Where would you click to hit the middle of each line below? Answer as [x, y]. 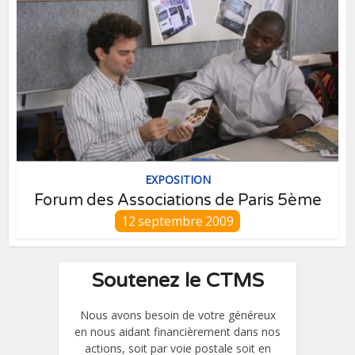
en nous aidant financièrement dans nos [177, 331]
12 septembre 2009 [177, 221]
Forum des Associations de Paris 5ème [177, 200]
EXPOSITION [177, 179]
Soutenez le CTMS [177, 280]
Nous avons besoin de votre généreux [177, 315]
